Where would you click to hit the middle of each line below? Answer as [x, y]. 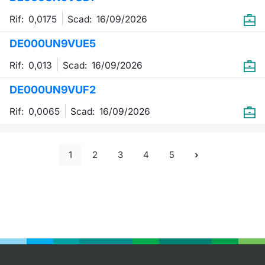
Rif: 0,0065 [36, 111]
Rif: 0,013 [32, 65]
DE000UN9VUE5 [53, 43]
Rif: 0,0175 [34, 19]
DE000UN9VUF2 [53, 89]
